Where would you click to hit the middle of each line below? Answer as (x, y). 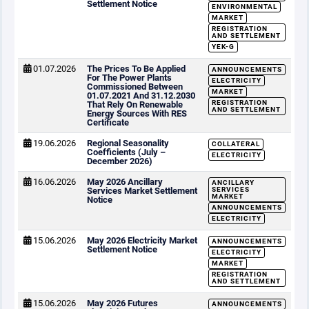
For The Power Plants (129, 78)
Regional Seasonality (128, 143)
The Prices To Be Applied (136, 69)
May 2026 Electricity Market (142, 240)
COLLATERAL (236, 144)
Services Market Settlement (142, 191)
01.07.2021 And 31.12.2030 (141, 96)
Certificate (108, 122)
